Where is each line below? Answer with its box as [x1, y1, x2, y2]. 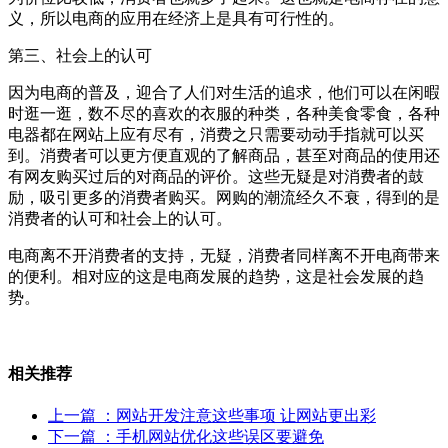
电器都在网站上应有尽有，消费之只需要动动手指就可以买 [8, 125, 424, 143]
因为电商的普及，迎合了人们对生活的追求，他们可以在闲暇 [8, 83, 440, 101]
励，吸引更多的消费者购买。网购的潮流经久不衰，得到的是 [8, 188, 440, 206]
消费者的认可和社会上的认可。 [8, 209, 232, 227]
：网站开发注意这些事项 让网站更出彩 [100, 407, 376, 425]
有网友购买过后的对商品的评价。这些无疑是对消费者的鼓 [8, 167, 424, 185]
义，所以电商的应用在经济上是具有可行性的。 [8, 9, 344, 27]
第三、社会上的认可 [8, 46, 152, 64]
